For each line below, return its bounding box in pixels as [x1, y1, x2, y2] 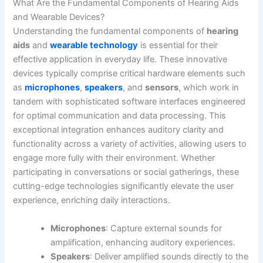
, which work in [178, 82, 240, 93]
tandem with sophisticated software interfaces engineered [13, 96, 246, 107]
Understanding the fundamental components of [13, 26, 207, 37]
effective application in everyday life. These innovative [13, 54, 228, 65]
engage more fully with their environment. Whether [13, 153, 215, 164]
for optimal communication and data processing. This [13, 110, 227, 122]
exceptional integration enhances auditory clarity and [13, 124, 224, 136]
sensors [145, 82, 179, 93]
